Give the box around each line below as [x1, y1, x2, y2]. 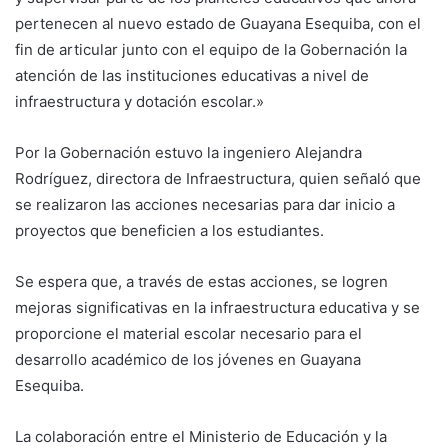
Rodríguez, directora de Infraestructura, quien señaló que [15, 169, 421, 189]
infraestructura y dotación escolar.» [15, 92, 264, 112]
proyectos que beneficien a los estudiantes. [15, 221, 324, 241]
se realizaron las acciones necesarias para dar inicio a [15, 195, 395, 215]
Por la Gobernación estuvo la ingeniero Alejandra [15, 143, 362, 163]
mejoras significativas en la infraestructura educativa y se [15, 298, 420, 318]
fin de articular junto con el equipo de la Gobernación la [15, 40, 407, 60]
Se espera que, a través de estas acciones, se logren [15, 272, 388, 292]
